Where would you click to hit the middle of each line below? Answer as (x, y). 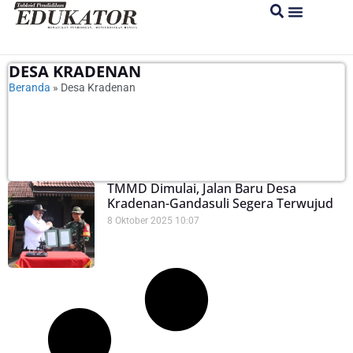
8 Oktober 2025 (141, 221)
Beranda (30, 87)
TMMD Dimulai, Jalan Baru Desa (202, 188)
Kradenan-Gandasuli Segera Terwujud (220, 203)
